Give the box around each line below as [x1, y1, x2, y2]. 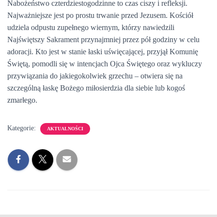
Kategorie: [7, 124, 38, 132]
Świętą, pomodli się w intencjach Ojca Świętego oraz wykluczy [7, 60, 202, 68]
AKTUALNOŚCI [47, 126, 83, 131]
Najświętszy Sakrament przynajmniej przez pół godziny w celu [7, 35, 200, 44]
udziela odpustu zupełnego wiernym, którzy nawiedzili [7, 23, 174, 31]
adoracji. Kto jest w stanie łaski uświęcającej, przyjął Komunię [7, 47, 198, 56]
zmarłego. [7, 96, 37, 104]
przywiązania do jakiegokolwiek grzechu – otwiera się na [7, 72, 183, 80]
